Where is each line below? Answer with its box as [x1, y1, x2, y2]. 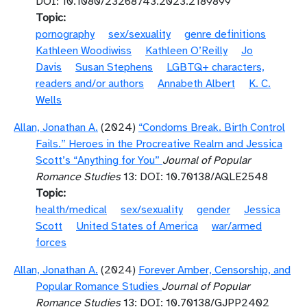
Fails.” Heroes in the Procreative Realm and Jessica [36, 137, 282, 151]
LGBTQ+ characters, [167, 60, 265, 74]
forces [36, 236, 66, 249]
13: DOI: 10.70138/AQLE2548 [121, 170, 268, 184]
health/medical [36, 203, 107, 217]
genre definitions [184, 27, 266, 41]
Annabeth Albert [158, 77, 235, 90]
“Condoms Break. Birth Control [138, 121, 285, 134]
